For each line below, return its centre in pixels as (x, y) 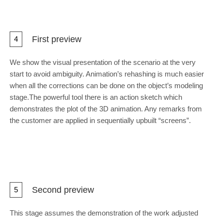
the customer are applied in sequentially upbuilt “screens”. (100, 120)
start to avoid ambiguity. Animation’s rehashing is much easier (107, 74)
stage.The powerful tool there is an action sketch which (96, 97)
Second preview (63, 190)
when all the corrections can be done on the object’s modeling (106, 85)
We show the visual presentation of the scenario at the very (103, 62)
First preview (57, 39)
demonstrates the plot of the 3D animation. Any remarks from (106, 109)
